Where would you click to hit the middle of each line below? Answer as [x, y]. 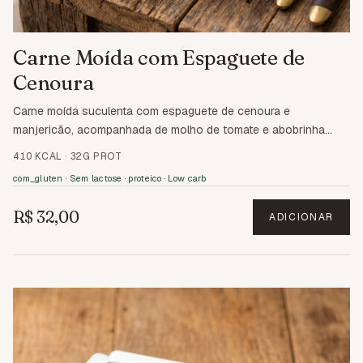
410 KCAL [38, 157]
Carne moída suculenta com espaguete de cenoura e [152, 111]
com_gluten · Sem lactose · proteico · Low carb [110, 179]
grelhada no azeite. [62, 149]
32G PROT [96, 157]
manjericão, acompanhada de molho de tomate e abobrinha [169, 130]
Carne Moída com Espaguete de [159, 58]
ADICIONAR [301, 218]
